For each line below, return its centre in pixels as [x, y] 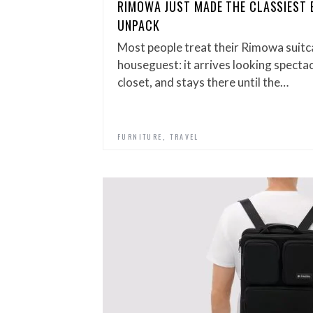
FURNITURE [140, 137]
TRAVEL [184, 137]
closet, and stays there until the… [203, 82]
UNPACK [139, 25]
